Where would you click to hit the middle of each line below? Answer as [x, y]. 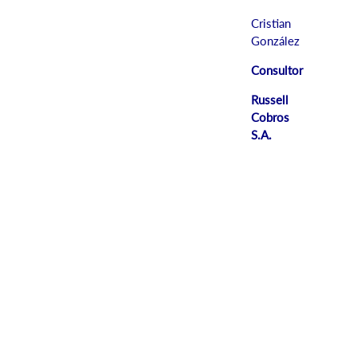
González [275, 41]
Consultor [277, 71]
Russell [270, 100]
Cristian [271, 24]
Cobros [270, 118]
